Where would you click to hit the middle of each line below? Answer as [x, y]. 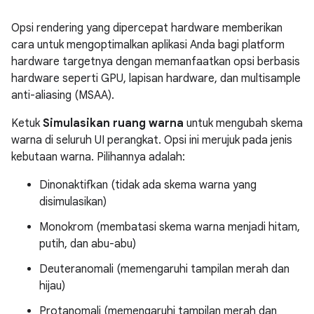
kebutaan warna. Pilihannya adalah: [98, 157]
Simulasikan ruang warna [113, 123]
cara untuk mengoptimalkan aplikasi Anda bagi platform [148, 45]
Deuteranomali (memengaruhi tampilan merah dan [164, 269]
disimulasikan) [73, 202]
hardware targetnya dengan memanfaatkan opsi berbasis [156, 61]
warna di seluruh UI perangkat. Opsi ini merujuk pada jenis [152, 140]
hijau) [52, 286]
